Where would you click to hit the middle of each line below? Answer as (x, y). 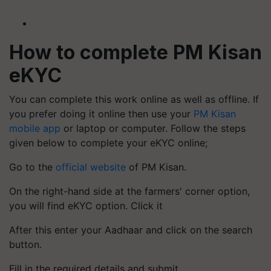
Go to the (32, 167)
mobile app (35, 128)
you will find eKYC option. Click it (86, 205)
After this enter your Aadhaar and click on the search (131, 230)
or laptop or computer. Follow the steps (153, 128)
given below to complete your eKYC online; (108, 142)
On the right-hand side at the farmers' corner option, (129, 191)
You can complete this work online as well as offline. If (134, 99)
